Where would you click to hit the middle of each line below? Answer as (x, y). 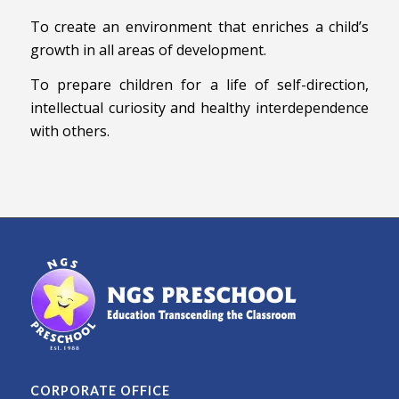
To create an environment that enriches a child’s (199, 26)
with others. (69, 131)
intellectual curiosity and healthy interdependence (199, 108)
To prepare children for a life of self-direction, (199, 85)
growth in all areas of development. (148, 49)
